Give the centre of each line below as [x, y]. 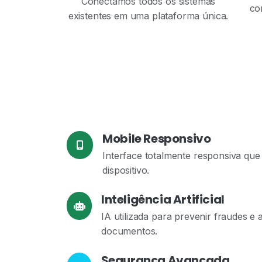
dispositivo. [126, 170]
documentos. [130, 231]
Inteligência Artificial [163, 199]
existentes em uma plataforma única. [148, 15]
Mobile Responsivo [157, 139]
